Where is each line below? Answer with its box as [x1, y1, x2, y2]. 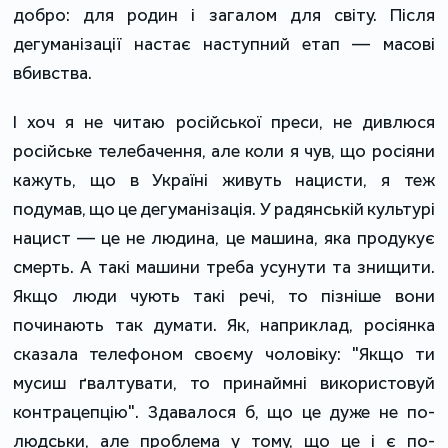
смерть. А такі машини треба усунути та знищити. [13, 256, 435, 279]
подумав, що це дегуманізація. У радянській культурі [13, 198, 435, 221]
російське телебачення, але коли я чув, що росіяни [13, 140, 435, 163]
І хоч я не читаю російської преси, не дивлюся [13, 111, 435, 134]
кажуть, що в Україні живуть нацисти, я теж [13, 169, 435, 192]
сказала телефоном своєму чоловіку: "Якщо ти [13, 343, 435, 366]
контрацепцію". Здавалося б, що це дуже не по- [13, 401, 435, 424]
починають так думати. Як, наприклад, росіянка [13, 314, 435, 337]
